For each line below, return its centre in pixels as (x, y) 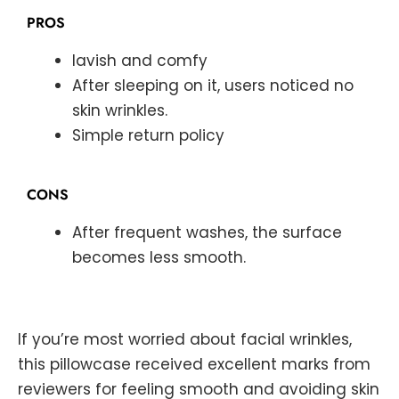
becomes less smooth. (159, 258)
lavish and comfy (140, 60)
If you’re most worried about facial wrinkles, (185, 339)
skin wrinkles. (120, 110)
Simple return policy (148, 135)
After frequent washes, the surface (207, 233)
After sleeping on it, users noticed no (213, 85)
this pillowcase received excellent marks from (194, 364)
